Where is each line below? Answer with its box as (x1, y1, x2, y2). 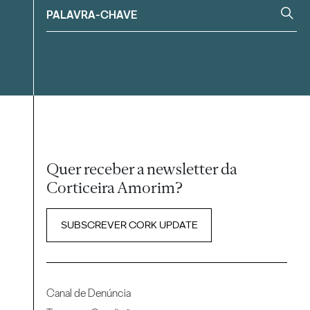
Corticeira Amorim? (46, 177, 183, 197)
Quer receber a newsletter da (46, 158, 238, 179)
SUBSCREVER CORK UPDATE (60, 219, 198, 232)
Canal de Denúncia (46, 286, 131, 300)
